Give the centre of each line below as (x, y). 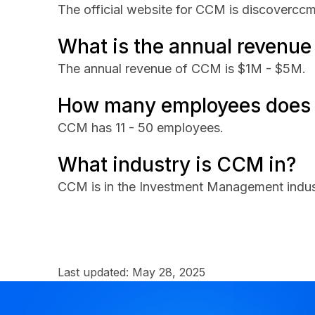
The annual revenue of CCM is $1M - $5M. (182, 69)
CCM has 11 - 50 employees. (141, 128)
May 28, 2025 (169, 272)
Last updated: (95, 272)
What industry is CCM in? (177, 165)
